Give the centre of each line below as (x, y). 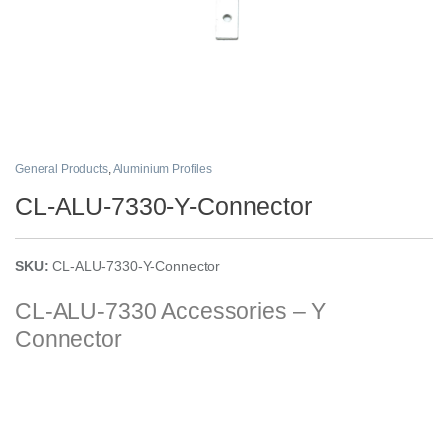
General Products (61, 168)
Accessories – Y (241, 310)
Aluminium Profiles (162, 168)
